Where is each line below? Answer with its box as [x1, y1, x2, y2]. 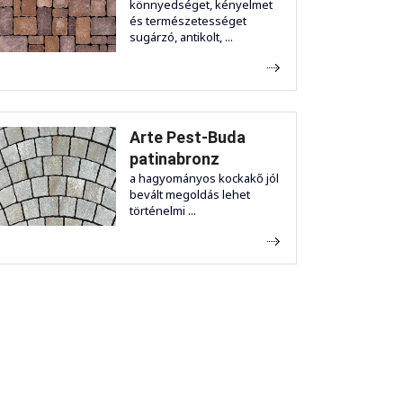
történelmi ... [130, 201, 196, 219]
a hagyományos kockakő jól [130, 169, 279, 186]
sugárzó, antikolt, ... [130, 28, 233, 45]
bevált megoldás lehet [130, 185, 250, 202]
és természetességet [130, 12, 246, 29]
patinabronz [130, 148, 219, 168]
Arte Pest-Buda [130, 127, 246, 147]
